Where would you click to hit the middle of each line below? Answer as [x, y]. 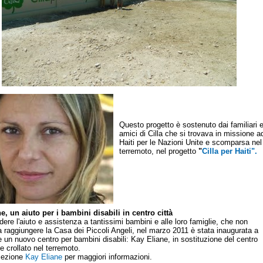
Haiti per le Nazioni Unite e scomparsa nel [190, 142]
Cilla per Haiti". [230, 151]
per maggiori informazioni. [107, 257]
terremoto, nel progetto [159, 151]
